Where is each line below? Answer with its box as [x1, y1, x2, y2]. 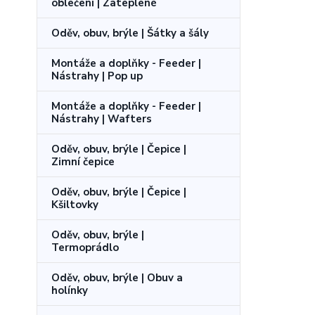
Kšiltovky [51, 198, 98, 212]
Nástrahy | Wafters [51, 112, 152, 126]
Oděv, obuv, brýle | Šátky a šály [51, 26, 209, 40]
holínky [51, 283, 88, 297]
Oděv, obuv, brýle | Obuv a [51, 271, 183, 285]
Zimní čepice [51, 155, 115, 169]
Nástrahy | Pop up [51, 69, 143, 83]
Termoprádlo [51, 240, 119, 255]
